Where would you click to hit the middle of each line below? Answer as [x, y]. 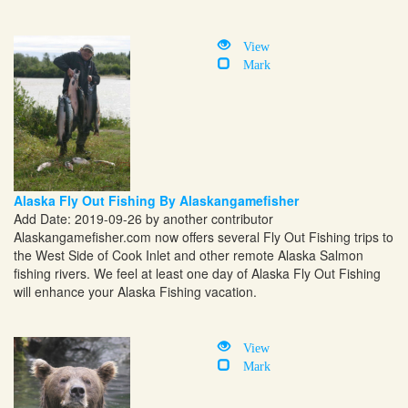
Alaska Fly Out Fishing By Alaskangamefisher [156, 200]
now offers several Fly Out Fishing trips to [272, 236]
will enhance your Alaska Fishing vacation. [135, 291]
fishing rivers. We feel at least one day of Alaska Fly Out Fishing [197, 273]
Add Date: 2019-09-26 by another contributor [143, 218]
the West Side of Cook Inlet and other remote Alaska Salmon [189, 255]
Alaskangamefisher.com [82, 236]
